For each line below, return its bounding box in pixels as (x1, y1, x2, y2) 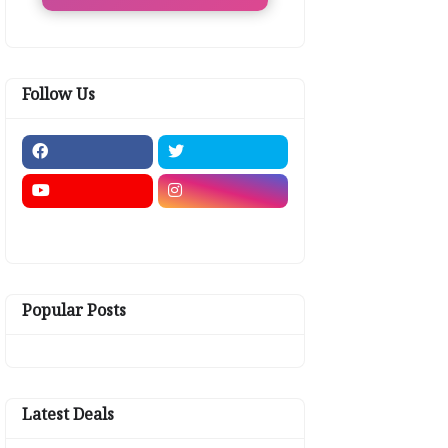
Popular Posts (22, 300, 126, 327)
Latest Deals (22, 404, 114, 431)
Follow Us (22, 84, 95, 111)
